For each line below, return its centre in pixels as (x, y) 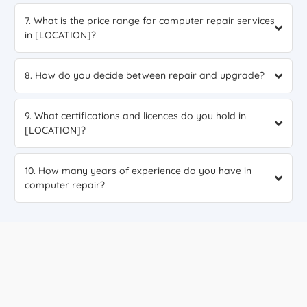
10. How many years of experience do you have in (138, 171)
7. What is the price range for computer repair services (150, 21)
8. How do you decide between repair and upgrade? (145, 76)
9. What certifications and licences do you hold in (135, 116)
